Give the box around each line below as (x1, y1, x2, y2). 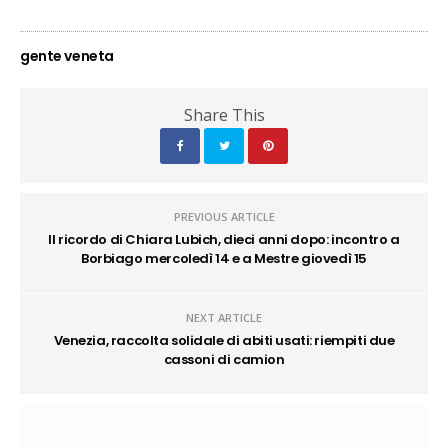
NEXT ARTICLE (186, 310, 262, 326)
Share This (183, 104, 265, 127)
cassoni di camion (163, 350, 285, 370)
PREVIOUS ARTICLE (173, 209, 275, 225)
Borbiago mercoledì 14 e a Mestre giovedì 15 (81, 249, 367, 269)
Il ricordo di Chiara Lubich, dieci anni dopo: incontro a (48, 230, 400, 250)
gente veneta (20, 46, 114, 67)
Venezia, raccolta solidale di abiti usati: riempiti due (53, 331, 395, 351)
